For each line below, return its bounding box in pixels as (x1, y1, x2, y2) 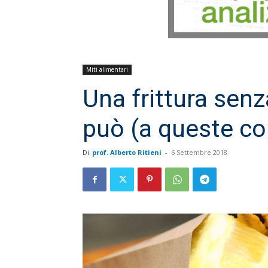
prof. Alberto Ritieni (92, 148, 162, 157)
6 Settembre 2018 (171, 148, 227, 157)
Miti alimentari (86, 65, 128, 74)
